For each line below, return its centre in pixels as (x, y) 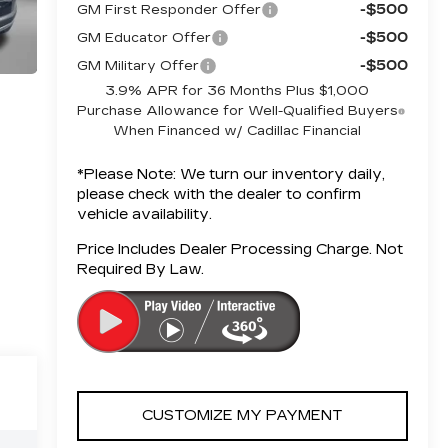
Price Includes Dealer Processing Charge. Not (239, 249)
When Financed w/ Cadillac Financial (237, 130)
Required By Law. (140, 269)
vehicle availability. (144, 214)
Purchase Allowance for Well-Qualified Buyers (237, 110)
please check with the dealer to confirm (218, 194)
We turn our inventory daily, (280, 174)
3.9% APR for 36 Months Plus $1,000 (237, 90)
